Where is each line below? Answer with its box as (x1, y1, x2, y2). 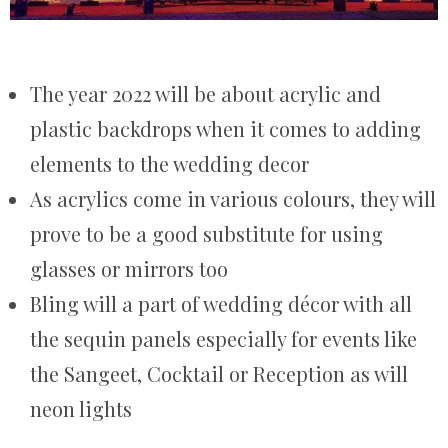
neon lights (30, 395, 132, 423)
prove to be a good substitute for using (30, 220, 383, 248)
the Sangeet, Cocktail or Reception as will (30, 360, 408, 388)
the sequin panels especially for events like (30, 325, 417, 353)
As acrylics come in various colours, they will (30, 185, 436, 213)
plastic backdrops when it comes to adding (30, 115, 421, 143)
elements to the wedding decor (30, 150, 309, 178)
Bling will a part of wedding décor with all (30, 290, 412, 318)
